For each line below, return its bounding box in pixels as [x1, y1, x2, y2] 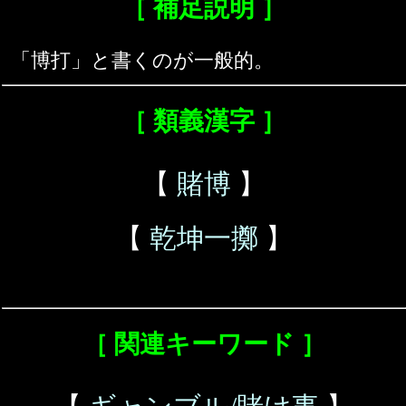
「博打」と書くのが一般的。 [11, 49, 274, 72]
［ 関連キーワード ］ [82, 330, 326, 359]
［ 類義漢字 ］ [121, 107, 286, 136]
